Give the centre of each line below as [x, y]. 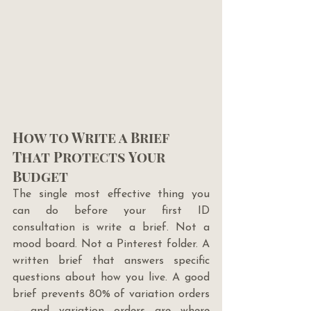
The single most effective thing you [111, 194]
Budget [40, 176]
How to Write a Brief [93, 137]
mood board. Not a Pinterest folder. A [111, 244]
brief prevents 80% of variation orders [111, 294]
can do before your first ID [111, 211]
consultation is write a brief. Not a [111, 227]
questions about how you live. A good [111, 277]
